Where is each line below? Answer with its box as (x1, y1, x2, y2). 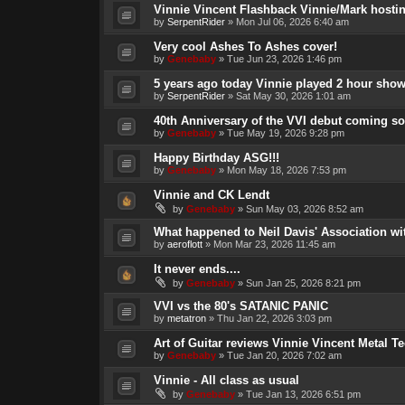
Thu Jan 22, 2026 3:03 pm (216, 312, 332, 324)
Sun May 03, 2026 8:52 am (245, 202, 363, 214)
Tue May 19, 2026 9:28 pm (226, 127, 344, 138)
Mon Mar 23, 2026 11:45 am (212, 238, 335, 250)
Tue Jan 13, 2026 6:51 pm (245, 388, 361, 400)
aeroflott (166, 238, 202, 250)
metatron (166, 312, 206, 324)
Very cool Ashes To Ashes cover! (153, 39, 337, 53)
